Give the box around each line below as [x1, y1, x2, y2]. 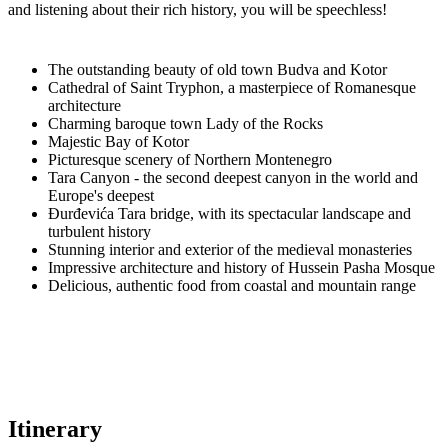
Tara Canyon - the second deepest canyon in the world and [48, 168, 418, 186]
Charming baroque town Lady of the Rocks [48, 114, 323, 132]
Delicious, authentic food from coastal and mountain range [48, 276, 416, 294]
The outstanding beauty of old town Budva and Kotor [48, 60, 387, 78]
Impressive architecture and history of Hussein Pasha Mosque [48, 258, 435, 276]
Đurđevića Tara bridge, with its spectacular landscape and [48, 204, 411, 222]
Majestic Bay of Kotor [48, 132, 189, 150]
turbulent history [48, 222, 151, 240]
